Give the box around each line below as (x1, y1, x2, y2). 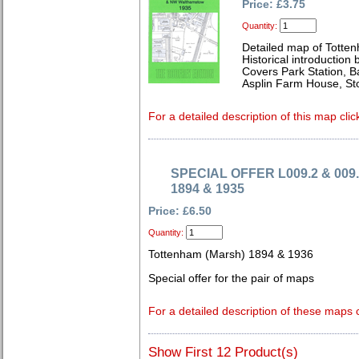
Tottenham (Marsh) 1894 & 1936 (148, 248, 313, 260)
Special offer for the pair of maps (148, 272, 314, 284)
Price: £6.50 (148, 205, 212, 217)
